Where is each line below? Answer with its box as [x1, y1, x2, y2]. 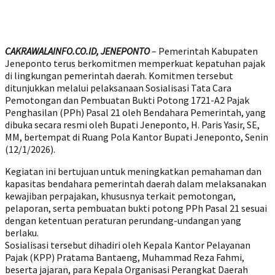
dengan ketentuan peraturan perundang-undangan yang [5, 214, 241, 227]
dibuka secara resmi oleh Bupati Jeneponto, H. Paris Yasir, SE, [5, 118, 260, 131]
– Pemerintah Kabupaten [150, 45, 258, 57]
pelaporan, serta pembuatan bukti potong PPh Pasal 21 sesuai [5, 202, 267, 214]
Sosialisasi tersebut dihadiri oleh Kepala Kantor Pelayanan [5, 239, 250, 251]
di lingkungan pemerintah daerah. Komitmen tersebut [5, 69, 233, 82]
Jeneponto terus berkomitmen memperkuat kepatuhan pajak [5, 57, 265, 69]
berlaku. [5, 227, 39, 239]
